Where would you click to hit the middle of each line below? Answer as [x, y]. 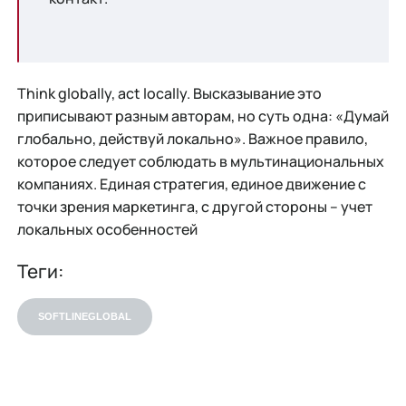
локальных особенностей [107, 230]
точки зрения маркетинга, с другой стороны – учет [194, 207]
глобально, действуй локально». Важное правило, [192, 139]
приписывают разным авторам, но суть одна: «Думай [203, 116]
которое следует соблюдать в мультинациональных [200, 162]
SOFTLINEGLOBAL [84, 317]
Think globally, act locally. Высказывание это [169, 94]
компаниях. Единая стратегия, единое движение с [191, 184]
